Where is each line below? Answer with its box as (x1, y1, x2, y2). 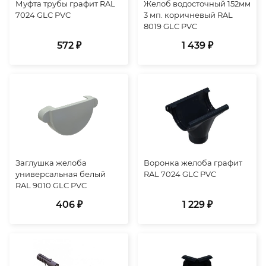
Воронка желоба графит (144, 157, 242, 167)
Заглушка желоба (15, 157, 87, 167)
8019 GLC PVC (144, 21, 197, 31)
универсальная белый (15, 169, 106, 179)
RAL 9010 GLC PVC (15, 180, 87, 190)
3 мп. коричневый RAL (144, 9, 233, 20)
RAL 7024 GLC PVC (144, 169, 216, 179)
